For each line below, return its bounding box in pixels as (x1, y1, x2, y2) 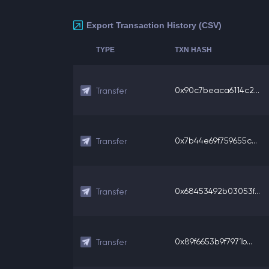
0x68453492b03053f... (175, 186, 260, 196)
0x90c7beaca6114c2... (175, 85, 259, 95)
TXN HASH (175, 46, 212, 54)
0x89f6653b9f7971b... (175, 237, 252, 246)
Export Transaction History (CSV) (86, 20, 222, 30)
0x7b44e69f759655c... (175, 136, 257, 145)
